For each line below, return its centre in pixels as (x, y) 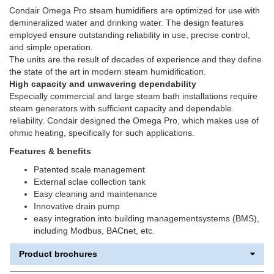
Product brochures (58, 254)
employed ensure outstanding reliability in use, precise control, (130, 35)
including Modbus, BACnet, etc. (94, 230)
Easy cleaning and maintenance (95, 194)
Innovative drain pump (77, 206)
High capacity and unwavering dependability (103, 83)
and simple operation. (51, 47)
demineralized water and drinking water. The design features (126, 22)
